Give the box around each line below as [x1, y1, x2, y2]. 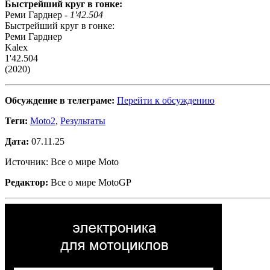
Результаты [60, 116, 105, 127]
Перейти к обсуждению [117, 95, 215, 106]
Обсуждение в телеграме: [5, 95, 115, 106]
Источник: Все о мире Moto [5, 157, 119, 168]
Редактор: [5, 177, 48, 188]
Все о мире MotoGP [48, 177, 131, 188]
